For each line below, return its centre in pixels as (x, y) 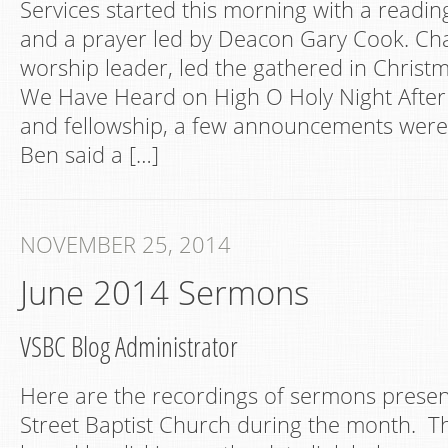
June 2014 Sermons (164, 292)
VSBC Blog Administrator (129, 346)
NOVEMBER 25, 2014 (125, 244)
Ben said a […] (89, 154)
